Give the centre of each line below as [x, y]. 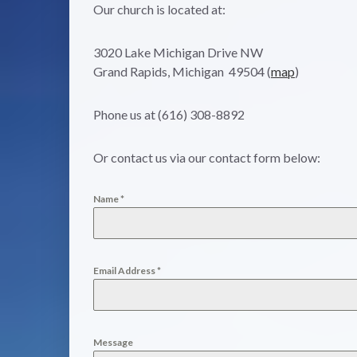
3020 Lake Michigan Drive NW [178, 52]
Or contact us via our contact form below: [207, 157]
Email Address [125, 270]
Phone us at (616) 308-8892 [169, 114]
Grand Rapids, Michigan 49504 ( [182, 71]
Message [113, 342]
